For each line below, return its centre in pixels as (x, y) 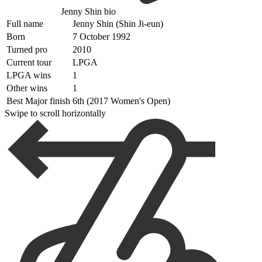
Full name (25, 23)
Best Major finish (38, 101)
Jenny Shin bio (88, 11)
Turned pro (27, 49)
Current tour (29, 62)
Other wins (27, 88)
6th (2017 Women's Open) (121, 101)
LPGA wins (29, 75)
